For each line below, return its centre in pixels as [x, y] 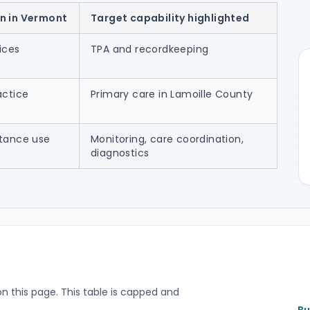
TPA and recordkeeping [150, 49]
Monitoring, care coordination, [167, 139]
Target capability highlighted [170, 18]
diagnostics [120, 153]
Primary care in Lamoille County [172, 94]
